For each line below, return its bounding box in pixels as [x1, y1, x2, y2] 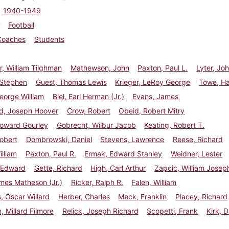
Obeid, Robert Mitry [119, 106, 185, 115]
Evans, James [132, 91, 179, 101]
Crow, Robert [66, 106, 110, 115]
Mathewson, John [70, 63, 129, 72]
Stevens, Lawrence [100, 134, 165, 144]
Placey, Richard [175, 192, 228, 201]
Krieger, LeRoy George [115, 77, 191, 86]
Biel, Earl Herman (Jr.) [52, 91, 124, 101]
